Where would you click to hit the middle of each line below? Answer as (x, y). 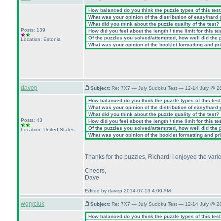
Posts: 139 (33, 30)
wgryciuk (33, 204)
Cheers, (95, 171)
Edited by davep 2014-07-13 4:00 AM (128, 191)
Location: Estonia (41, 39)
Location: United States (48, 129)
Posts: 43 (32, 120)
